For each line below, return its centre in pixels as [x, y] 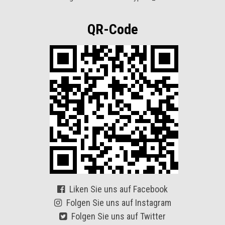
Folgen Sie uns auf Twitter [118, 216]
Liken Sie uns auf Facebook [118, 189]
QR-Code [113, 29]
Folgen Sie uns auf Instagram [118, 203]
